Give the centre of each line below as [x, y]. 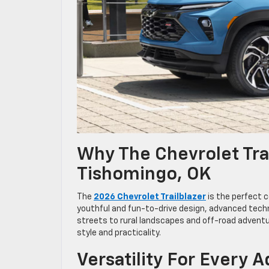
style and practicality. [120, 233]
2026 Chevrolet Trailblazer [150, 197]
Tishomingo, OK [146, 174]
